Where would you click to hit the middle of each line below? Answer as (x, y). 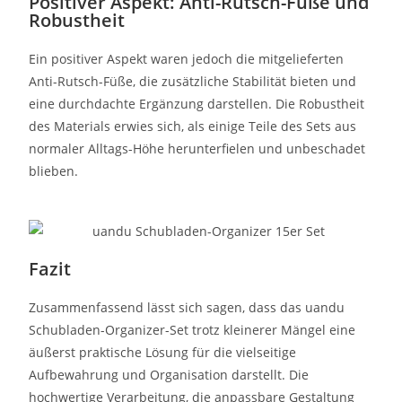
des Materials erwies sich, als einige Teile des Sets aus (193, 126)
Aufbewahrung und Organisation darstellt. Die (169, 374)
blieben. (54, 170)
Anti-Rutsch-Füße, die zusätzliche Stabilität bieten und (193, 81)
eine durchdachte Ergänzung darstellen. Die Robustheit (197, 103)
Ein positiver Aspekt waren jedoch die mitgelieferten (187, 58)
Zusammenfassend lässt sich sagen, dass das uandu (187, 307)
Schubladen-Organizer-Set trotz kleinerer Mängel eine (192, 329)
